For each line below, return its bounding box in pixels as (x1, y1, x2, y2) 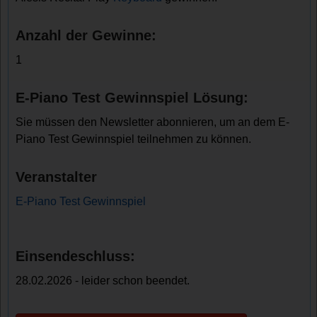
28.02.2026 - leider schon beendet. (16, 275, 190, 287)
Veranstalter (16, 169, 98, 185)
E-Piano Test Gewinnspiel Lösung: (16, 90, 249, 105)
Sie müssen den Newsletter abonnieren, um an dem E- (16, 116, 290, 128)
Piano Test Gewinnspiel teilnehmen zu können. (16, 133, 252, 145)
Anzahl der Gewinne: (16, 28, 157, 43)
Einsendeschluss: (16, 248, 136, 264)
